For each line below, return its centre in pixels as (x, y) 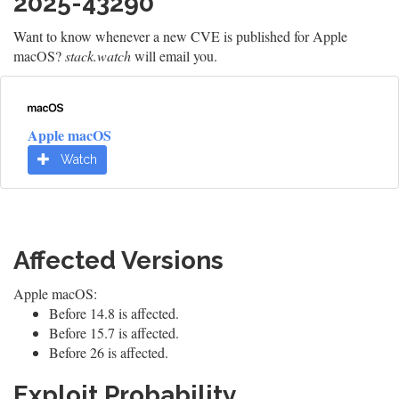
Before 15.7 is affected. (114, 333)
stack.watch (98, 56)
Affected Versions (118, 261)
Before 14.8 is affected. (114, 313)
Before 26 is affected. (109, 352)
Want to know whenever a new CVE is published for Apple (180, 36)
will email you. (174, 56)
